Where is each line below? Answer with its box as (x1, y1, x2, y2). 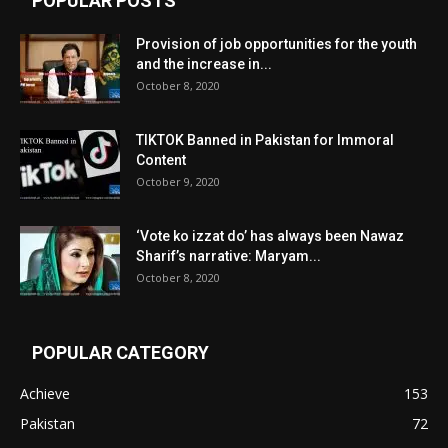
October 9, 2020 (136, 174, 220, 190)
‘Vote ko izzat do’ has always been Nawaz (136, 228, 404, 245)
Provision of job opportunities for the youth (136, 36, 417, 53)
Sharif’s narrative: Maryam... (136, 248, 321, 265)
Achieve (20, 384, 70, 404)
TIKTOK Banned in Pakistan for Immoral (136, 132, 394, 149)
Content (136, 152, 186, 169)
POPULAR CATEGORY (32, 342, 209, 364)
